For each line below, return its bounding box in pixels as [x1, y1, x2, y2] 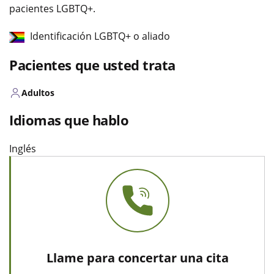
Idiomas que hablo [9, 111, 129, 130]
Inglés [9, 142, 36, 156]
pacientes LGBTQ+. [9, 2, 95, 16]
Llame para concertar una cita [46, 250, 229, 267]
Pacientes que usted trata [9, 56, 176, 75]
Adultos [21, 87, 54, 99]
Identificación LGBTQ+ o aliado [30, 29, 170, 43]
